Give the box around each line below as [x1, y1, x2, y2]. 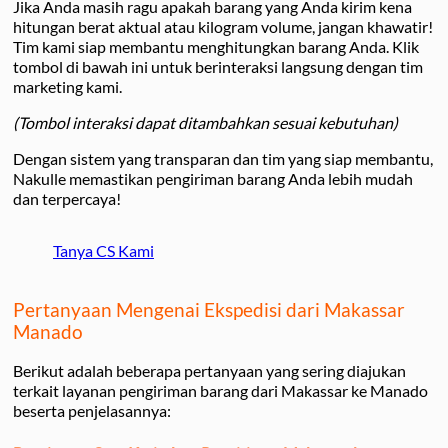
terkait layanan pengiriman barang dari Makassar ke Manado [13, 381, 428, 401]
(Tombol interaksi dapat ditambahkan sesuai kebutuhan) [13, 112, 398, 132]
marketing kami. [13, 76, 122, 96]
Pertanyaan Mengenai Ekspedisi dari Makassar [13, 298, 405, 321]
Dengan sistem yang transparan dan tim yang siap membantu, [13, 148, 433, 168]
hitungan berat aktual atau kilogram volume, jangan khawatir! [13, 16, 433, 36]
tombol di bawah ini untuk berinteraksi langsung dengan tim [13, 56, 423, 76]
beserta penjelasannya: [13, 401, 171, 421]
